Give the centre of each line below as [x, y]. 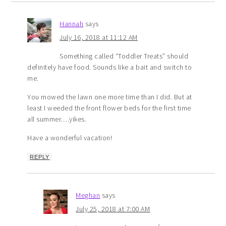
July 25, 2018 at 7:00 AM [113, 209]
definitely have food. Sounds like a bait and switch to [110, 67]
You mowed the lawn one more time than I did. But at [110, 97]
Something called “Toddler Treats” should [124, 56]
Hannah [72, 23]
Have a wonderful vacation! [70, 137]
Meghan [88, 195]
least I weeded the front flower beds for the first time [109, 108]
